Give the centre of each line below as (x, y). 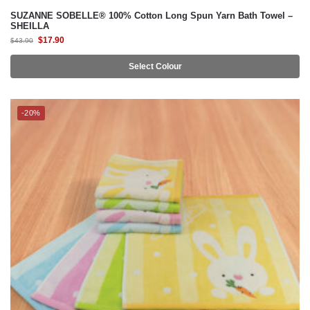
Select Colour (155, 66)
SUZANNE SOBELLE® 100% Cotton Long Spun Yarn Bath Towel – (152, 16)
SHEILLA (30, 26)
